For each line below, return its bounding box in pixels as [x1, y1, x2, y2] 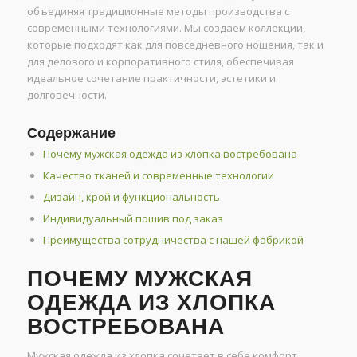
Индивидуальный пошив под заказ [42, 211, 223, 226]
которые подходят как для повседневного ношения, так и [26, 37, 324, 53]
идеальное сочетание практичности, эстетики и [26, 71, 276, 86]
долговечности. [26, 88, 107, 103]
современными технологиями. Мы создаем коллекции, [26, 21, 305, 36]
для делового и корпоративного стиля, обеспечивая [26, 54, 294, 69]
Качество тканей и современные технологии [42, 168, 274, 183]
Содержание [26, 124, 116, 142]
